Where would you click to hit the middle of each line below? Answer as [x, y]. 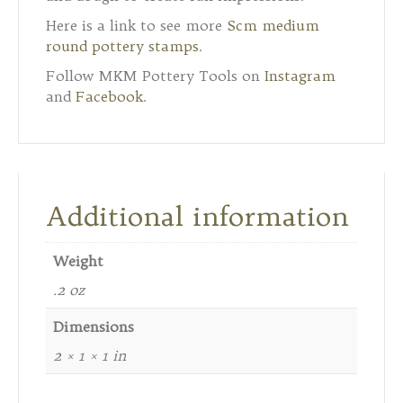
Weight [78, 260]
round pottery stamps [122, 45]
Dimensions [94, 326]
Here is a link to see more [136, 25]
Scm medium [273, 25]
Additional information [197, 215]
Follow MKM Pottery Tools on [155, 75]
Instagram [300, 75]
